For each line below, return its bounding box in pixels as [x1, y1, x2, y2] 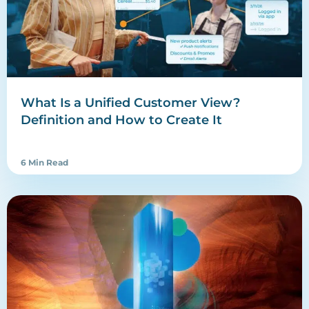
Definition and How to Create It [21, 112, 222, 128]
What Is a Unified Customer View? [21, 94, 240, 110]
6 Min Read [21, 157, 68, 168]
